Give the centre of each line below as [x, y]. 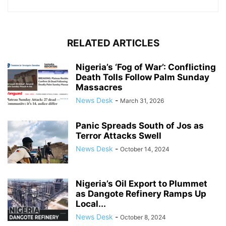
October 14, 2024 [145, 149]
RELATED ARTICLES [113, 43]
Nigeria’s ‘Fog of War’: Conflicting [146, 67]
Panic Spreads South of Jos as [140, 125]
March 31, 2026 [142, 100]
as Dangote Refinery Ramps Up [141, 193]
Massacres [99, 87]
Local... [91, 204]
